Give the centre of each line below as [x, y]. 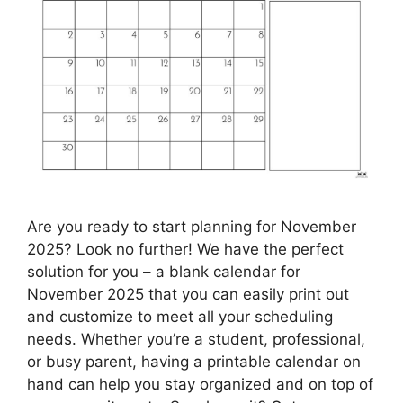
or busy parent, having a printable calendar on [194, 361]
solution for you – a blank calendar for [164, 271]
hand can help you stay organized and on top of [200, 384]
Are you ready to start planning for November [192, 226]
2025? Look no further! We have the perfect [185, 249]
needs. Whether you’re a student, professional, [196, 339]
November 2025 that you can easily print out [188, 294]
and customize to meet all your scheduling [180, 316]
